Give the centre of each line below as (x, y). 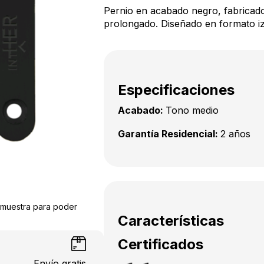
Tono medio (192, 110)
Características (171, 221)
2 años (235, 134)
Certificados (161, 244)
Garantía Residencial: (169, 134)
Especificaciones (176, 90)
